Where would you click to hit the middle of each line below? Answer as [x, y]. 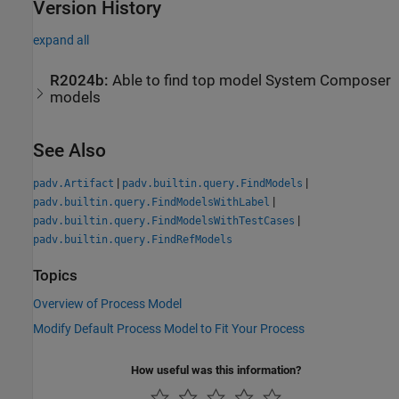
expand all [61, 40]
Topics [55, 276]
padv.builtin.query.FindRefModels [133, 240]
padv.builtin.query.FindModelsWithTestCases [164, 221]
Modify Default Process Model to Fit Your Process [169, 328]
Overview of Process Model [107, 303]
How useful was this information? [216, 370]
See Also [69, 151]
